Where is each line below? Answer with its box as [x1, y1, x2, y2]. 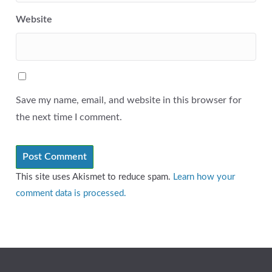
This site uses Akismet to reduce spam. [16, 172, 173, 182]
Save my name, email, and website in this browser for [16, 95, 242, 106]
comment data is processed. [16, 189, 126, 199]
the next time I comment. [16, 112, 122, 123]
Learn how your [173, 172, 235, 182]
